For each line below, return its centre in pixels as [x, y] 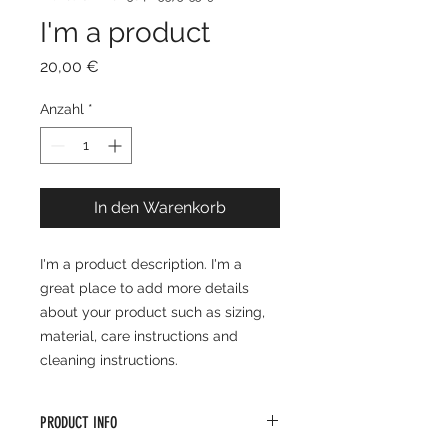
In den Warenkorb [160, 207]
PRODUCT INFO [78, 422]
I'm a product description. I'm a [141, 264]
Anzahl [62, 109]
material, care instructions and [139, 336]
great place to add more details [144, 288]
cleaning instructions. [109, 360]
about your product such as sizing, [152, 312]
